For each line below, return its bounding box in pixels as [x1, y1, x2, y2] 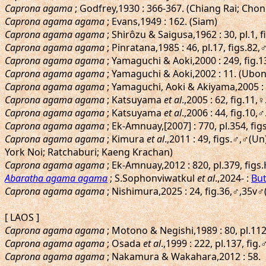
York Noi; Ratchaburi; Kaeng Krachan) [5, 145, 173, 159]
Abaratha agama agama [5, 172, 107, 185]
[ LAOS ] [5, 211, 39, 224]
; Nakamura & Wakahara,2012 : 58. [104, 250, 261, 263]
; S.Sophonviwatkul [107, 172, 197, 185]
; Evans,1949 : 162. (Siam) [104, 15, 217, 28]
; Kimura [104, 132, 147, 145]
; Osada [104, 237, 143, 250]
